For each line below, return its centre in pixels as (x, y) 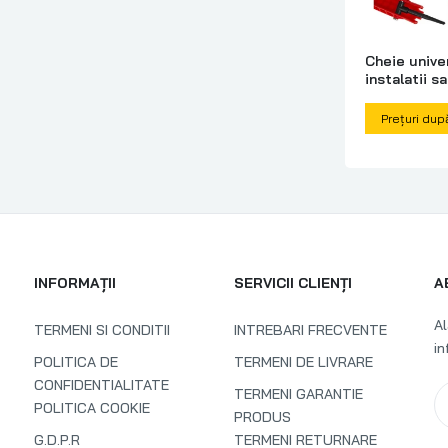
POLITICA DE (76, 362)
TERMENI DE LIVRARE (303, 362)
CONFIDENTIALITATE (101, 385)
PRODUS (262, 417)
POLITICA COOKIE (92, 408)
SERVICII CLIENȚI (293, 283)
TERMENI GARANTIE (298, 394)
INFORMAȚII (75, 283)
